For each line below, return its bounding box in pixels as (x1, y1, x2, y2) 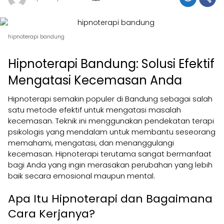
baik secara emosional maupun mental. (8, 170, 155, 181)
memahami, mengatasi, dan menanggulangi (8, 137, 174, 148)
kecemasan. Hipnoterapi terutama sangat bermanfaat (8, 148, 211, 159)
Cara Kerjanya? (8, 205, 95, 221)
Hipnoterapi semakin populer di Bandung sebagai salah (8, 93, 212, 104)
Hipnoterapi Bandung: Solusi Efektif (8, 55, 214, 72)
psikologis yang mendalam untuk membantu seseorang (8, 126, 215, 137)
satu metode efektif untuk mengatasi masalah (8, 104, 181, 115)
